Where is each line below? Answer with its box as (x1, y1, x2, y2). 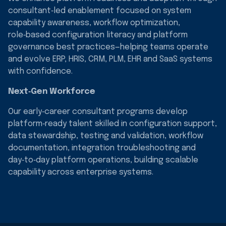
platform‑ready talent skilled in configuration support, (8, 119, 217, 128)
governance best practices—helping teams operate (8, 42, 208, 51)
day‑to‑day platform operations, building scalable (8, 155, 198, 164)
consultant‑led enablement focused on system (8, 6, 191, 15)
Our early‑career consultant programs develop (8, 107, 188, 116)
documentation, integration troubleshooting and (8, 143, 196, 152)
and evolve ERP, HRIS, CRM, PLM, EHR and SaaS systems (8, 54, 212, 64)
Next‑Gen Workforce (8, 87, 95, 96)
